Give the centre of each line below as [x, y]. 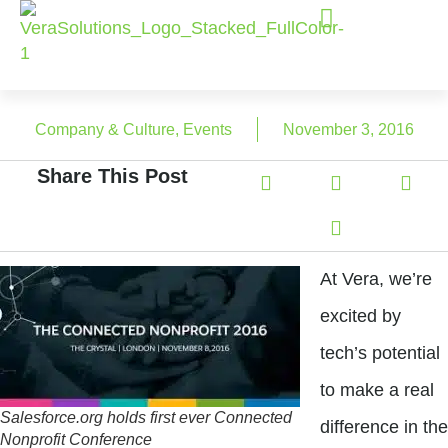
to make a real [377, 389]
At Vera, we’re [376, 278]
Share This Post [112, 175]
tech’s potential [380, 352]
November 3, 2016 [348, 129]
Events [207, 129]
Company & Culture [104, 129]
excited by [360, 315]
